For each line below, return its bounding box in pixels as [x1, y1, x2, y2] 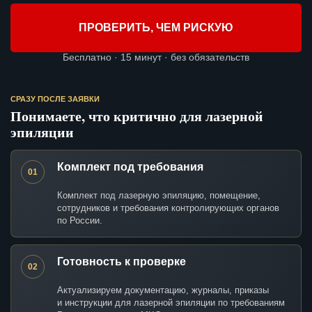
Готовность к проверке [57, 256, 186, 268]
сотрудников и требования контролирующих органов [57, 203, 279, 214]
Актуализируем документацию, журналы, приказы [57, 285, 269, 296]
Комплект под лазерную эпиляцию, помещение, [57, 190, 260, 201]
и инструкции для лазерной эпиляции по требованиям [57, 297, 285, 309]
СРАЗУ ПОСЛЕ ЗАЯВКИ [10, 95, 100, 104]
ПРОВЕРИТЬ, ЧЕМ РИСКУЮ [79, 22, 233, 34]
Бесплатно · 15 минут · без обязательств [63, 52, 249, 63]
